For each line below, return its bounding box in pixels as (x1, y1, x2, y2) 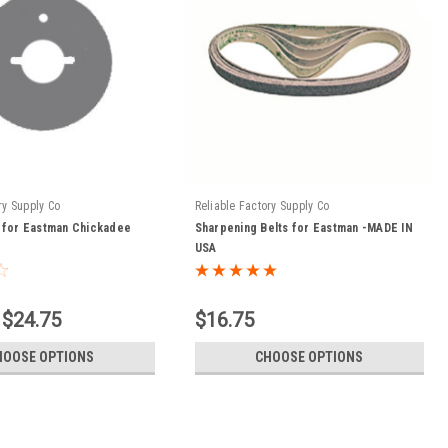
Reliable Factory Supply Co (194, 198, 330, 213)
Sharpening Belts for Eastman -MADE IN (194, 220, 413, 235)
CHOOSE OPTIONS (255, 348, 364, 365)
